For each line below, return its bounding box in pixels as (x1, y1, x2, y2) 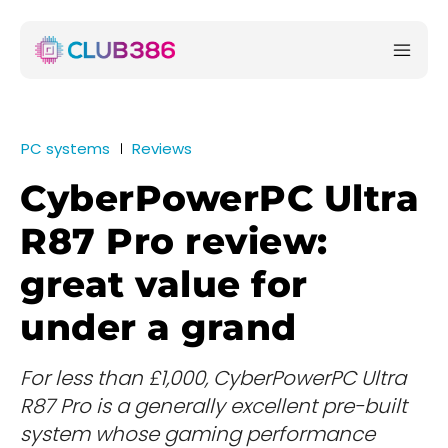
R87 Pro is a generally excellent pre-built (20, 392, 407, 421)
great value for (20, 262, 308, 307)
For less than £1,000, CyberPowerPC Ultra (20, 364, 406, 393)
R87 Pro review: (20, 219, 328, 264)
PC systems (21, 138, 110, 160)
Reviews (132, 138, 192, 160)
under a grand (20, 305, 297, 350)
